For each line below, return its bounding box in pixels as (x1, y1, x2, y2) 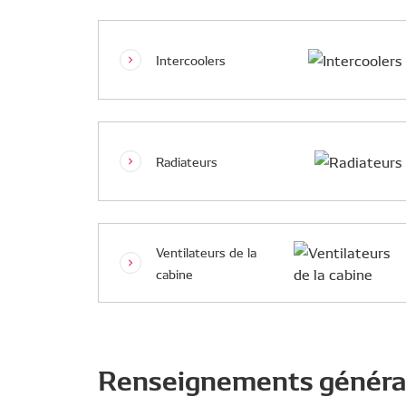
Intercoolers (156, 51, 226, 69)
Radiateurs (156, 152, 217, 170)
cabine (156, 265, 193, 283)
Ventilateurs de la (156, 243, 256, 261)
